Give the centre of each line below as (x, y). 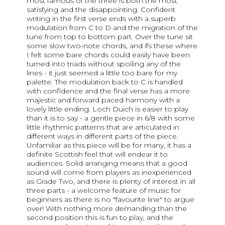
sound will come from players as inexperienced (109, 172)
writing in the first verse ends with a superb (101, 18)
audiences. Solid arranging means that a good (107, 163)
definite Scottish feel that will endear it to (97, 154)
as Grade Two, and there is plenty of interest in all (111, 181)
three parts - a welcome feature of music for (104, 190)
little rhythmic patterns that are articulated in (103, 127)
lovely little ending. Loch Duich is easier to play (107, 109)
